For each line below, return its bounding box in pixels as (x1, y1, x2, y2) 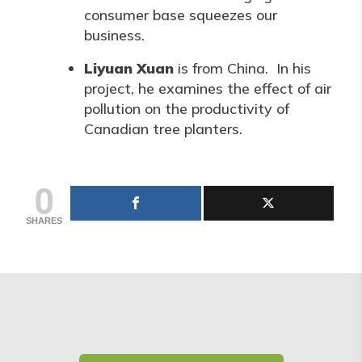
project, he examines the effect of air (84, 79, 331, 98)
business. (84, 26, 145, 44)
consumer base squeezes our (84, 6, 277, 24)
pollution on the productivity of (84, 99, 289, 118)
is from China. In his (178, 59, 311, 78)
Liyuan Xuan (84, 59, 178, 78)
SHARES (26, 216, 62, 225)
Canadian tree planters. (84, 120, 242, 138)
